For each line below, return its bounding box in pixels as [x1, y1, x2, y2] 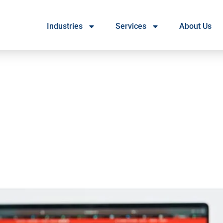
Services [115, 21, 146, 31]
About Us [179, 21, 212, 31]
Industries [46, 21, 83, 31]
